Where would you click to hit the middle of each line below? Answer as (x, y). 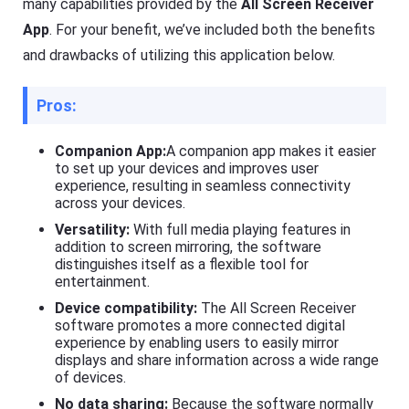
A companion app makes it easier (272, 151)
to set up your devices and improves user (187, 168)
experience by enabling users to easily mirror (197, 342)
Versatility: (94, 229)
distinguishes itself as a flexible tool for (182, 264)
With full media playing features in (242, 229)
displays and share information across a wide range (217, 360)
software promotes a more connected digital (200, 325)
